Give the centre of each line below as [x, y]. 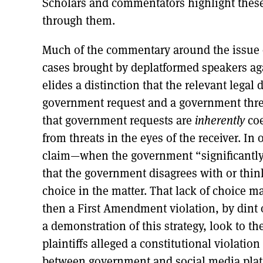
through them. [80, 20]
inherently [221, 120]
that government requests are [119, 120]
